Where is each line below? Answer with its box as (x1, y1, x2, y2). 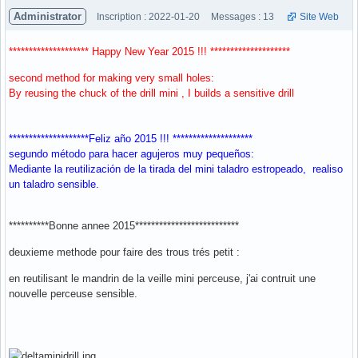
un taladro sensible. (9, 178, 99, 191)
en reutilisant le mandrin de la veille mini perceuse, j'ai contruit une (9, 272, 316, 285)
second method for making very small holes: (9, 72, 214, 85)
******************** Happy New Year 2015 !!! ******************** (9, 46, 290, 58)
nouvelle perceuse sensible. (9, 288, 137, 300)
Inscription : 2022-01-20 (97, 11, 200, 23)
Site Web (300, 11, 339, 23)
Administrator (14, 10, 82, 23)
